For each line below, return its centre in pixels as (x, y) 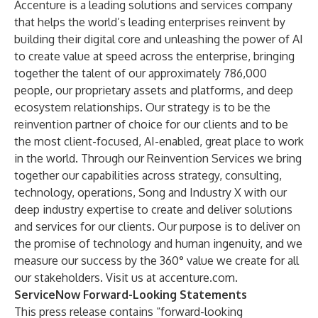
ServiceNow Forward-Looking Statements (131, 295)
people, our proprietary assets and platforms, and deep (154, 90)
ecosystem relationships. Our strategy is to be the (142, 107)
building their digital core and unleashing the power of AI (159, 39)
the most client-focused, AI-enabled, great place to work (159, 141)
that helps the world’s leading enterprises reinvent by (150, 22)
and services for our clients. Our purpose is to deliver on (157, 226)
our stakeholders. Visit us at (87, 278)
